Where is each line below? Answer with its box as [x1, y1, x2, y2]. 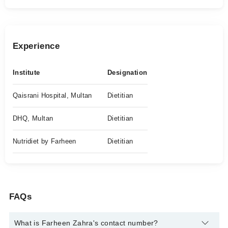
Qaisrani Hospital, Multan [13, 92, 92, 99]
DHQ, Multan [13, 115, 53, 122]
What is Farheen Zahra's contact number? [14, 219, 158, 227]
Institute [13, 69, 40, 76]
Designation [107, 69, 148, 76]
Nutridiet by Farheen [13, 137, 76, 145]
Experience [13, 41, 60, 51]
